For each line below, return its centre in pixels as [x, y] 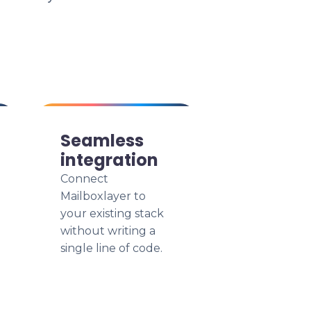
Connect [84, 179]
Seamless [102, 141]
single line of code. [111, 248]
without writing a [108, 231]
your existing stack [112, 213]
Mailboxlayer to [103, 196]
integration [109, 160]
